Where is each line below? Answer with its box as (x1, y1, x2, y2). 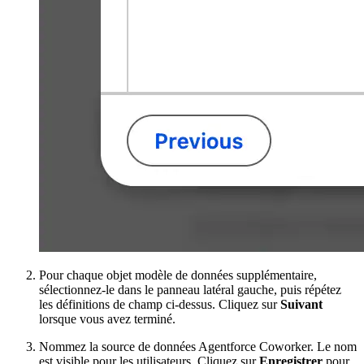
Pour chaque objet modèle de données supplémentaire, (39, 267, 317, 282)
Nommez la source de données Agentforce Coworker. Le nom (39, 339, 357, 353)
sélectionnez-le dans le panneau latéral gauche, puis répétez (39, 282, 341, 297)
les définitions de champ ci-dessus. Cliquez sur (39, 297, 280, 311)
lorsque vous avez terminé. (39, 311, 175, 326)
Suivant (280, 297, 323, 311)
